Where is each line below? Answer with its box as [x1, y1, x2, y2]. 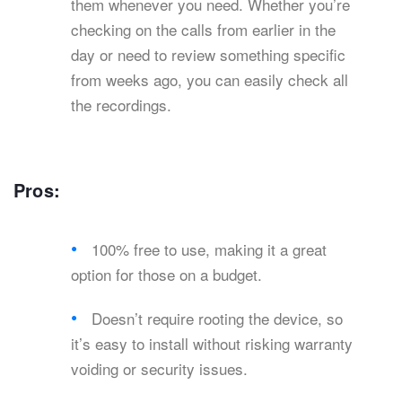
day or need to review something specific [71, 43, 345, 66]
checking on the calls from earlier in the [71, 18, 336, 41]
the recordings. [71, 93, 171, 117]
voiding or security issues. [71, 357, 248, 380]
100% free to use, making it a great [92, 238, 328, 261]
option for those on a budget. [71, 263, 262, 286]
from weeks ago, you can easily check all [71, 68, 348, 92]
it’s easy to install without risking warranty [71, 332, 353, 355]
